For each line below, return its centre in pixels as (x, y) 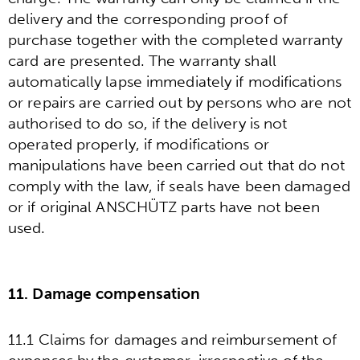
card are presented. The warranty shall (142, 60)
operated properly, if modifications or (139, 144)
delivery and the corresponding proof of (148, 18)
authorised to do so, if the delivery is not (148, 123)
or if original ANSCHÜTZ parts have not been (164, 207)
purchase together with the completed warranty (176, 39)
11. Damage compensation (104, 294)
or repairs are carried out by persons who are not (180, 102)
